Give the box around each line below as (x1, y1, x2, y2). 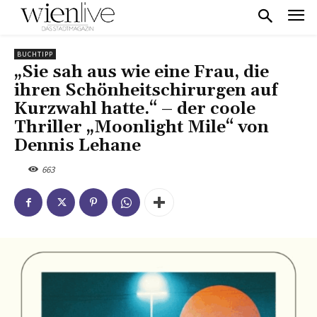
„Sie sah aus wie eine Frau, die (14, 61, 269, 83)
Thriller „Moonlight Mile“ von (14, 116, 269, 138)
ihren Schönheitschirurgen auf (14, 79, 278, 101)
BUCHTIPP (17, 49, 53, 59)
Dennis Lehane (14, 134, 141, 156)
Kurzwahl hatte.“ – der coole (14, 98, 255, 120)
